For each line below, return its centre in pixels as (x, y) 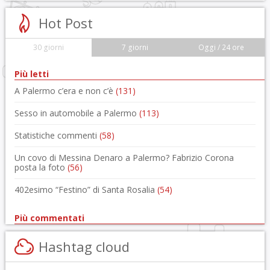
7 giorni (135, 47)
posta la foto (41, 167)
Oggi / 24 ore (221, 47)
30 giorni (49, 47)
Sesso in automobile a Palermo (77, 113)
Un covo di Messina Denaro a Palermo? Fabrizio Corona (124, 158)
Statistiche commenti (57, 135)
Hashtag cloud (84, 246)
